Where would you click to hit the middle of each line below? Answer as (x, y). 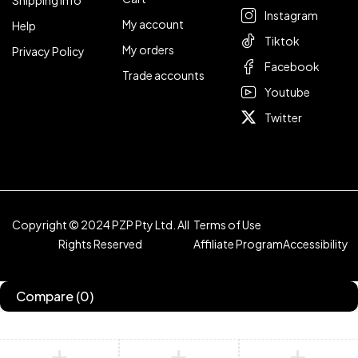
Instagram (292, 16)
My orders (148, 50)
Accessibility (315, 244)
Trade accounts (163, 76)
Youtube (288, 92)
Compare (45, 296)
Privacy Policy (48, 52)
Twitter (284, 118)
